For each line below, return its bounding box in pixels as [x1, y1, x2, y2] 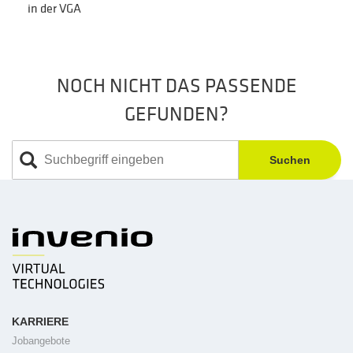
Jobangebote [12, 335, 70, 347]
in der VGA [28, 2, 81, 16]
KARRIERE [12, 315, 69, 329]
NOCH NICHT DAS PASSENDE [56, 76, 297, 97]
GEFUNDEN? [124, 104, 229, 125]
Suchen [269, 154, 310, 167]
